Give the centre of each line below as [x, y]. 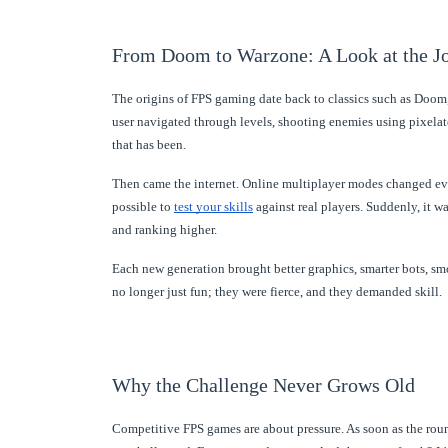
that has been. [149, 144]
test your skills [213, 206]
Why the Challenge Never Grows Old [263, 384]
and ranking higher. [164, 229]
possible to [143, 206]
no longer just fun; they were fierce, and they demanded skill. [277, 291]
